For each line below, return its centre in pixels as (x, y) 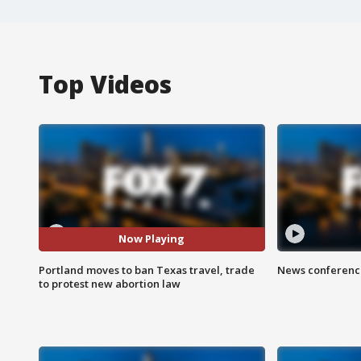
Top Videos (105, 84)
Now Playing (152, 239)
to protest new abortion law (110, 283)
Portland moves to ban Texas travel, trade (147, 270)
